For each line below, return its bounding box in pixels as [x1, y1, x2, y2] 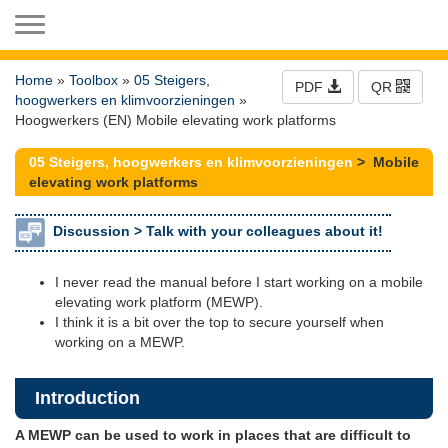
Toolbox [69, 72, 118, 88]
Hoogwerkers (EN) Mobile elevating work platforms [15, 112, 336, 128]
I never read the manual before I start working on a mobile [55, 274, 423, 290]
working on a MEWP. [55, 334, 185, 350]
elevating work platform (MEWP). [55, 294, 263, 310]
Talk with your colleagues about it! [146, 223, 383, 239]
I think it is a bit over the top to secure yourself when [55, 314, 384, 330]
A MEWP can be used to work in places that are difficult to [15, 427, 411, 443]
